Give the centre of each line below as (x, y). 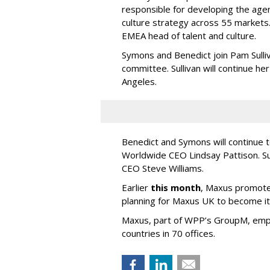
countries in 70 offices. (171, 233)
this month (176, 187)
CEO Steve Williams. (163, 168)
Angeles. (140, 81)
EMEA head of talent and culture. (189, 35)
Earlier (136, 187)
